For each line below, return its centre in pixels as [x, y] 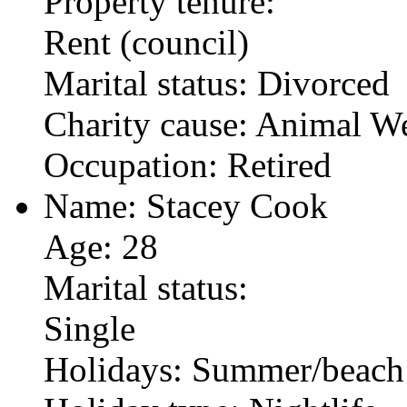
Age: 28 [101, 246]
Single [89, 328]
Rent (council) [146, 42]
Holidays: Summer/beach [224, 369]
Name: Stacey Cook [186, 205]
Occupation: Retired [188, 164]
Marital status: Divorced [217, 83]
